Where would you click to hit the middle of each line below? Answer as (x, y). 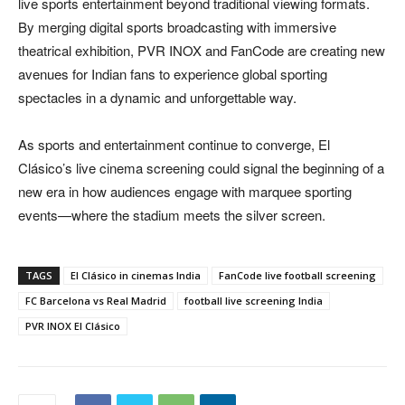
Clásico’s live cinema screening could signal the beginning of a (201, 168)
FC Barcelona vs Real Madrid (96, 301)
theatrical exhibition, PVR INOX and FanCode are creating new (202, 51)
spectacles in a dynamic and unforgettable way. (157, 98)
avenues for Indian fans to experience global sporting (173, 74)
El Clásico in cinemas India (136, 276)
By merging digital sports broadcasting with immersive (177, 27)
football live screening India (254, 301)
